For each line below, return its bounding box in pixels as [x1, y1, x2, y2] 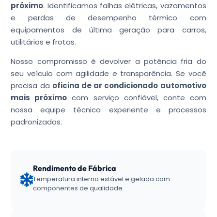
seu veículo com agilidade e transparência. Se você [11, 68, 206, 78]
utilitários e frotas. [11, 37, 77, 47]
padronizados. [11, 117, 62, 127]
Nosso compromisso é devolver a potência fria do [11, 56, 206, 66]
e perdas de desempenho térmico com [11, 13, 206, 23]
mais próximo [11, 93, 67, 103]
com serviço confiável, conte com [67, 93, 206, 103]
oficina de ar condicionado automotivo [52, 80, 206, 91]
